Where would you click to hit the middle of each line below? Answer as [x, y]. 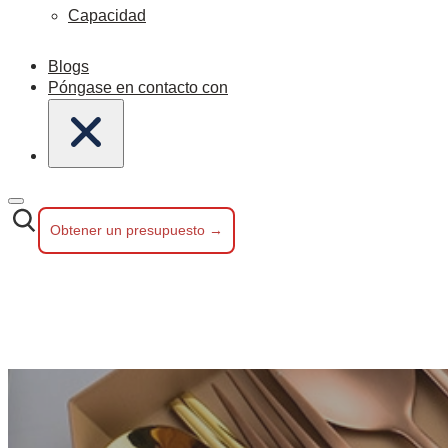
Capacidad [107, 15]
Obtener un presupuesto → [136, 230]
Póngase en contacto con [138, 87]
